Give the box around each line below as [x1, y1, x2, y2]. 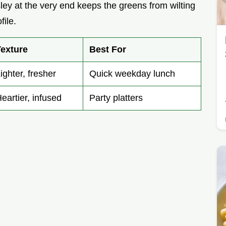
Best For [89, 44, 126, 55]
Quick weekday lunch [89, 69, 175, 79]
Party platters [89, 93, 143, 103]
